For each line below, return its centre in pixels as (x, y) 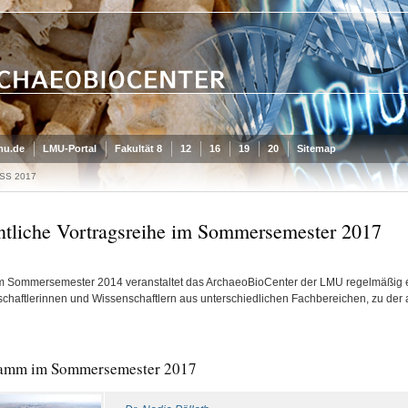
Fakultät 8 (138, 148)
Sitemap (316, 148)
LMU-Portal (69, 148)
